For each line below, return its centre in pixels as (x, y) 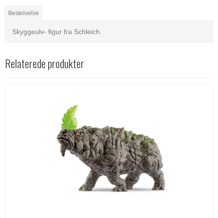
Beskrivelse (24, 13)
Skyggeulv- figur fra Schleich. (57, 31)
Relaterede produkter (45, 63)
